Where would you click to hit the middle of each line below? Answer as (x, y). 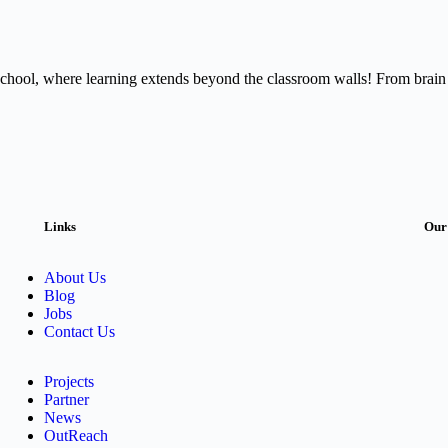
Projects (68, 382)
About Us (74, 278)
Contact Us (79, 332)
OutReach (75, 436)
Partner (66, 400)
